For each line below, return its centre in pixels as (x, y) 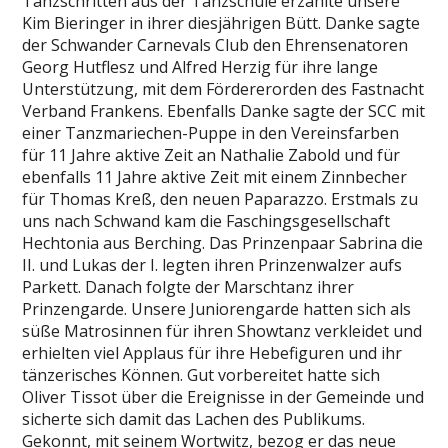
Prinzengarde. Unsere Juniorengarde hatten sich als (217, 309)
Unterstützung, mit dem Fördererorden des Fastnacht (223, 89)
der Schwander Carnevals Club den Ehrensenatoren (215, 45)
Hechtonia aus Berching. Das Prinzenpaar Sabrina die (223, 243)
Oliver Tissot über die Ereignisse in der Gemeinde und (223, 397)
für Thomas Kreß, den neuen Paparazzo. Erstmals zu (220, 199)
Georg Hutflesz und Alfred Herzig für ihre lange (200, 67)
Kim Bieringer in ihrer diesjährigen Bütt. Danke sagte (221, 23)
